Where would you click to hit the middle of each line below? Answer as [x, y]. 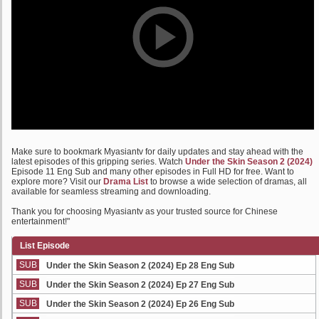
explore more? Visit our [57, 182]
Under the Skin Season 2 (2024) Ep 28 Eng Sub [140, 266]
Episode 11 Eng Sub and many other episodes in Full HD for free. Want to [153, 172]
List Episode [45, 246]
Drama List [126, 182]
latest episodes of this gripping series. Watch [98, 162]
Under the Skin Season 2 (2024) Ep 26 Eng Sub [140, 304]
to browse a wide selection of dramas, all [228, 182]
